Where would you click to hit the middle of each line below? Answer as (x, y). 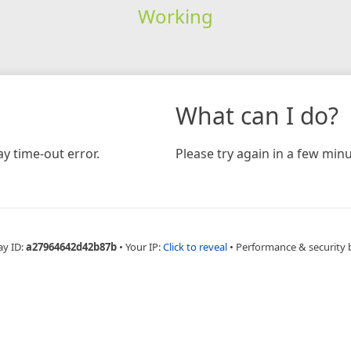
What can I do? (257, 115)
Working (175, 16)
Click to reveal (195, 246)
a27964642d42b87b (71, 246)
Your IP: (144, 246)
